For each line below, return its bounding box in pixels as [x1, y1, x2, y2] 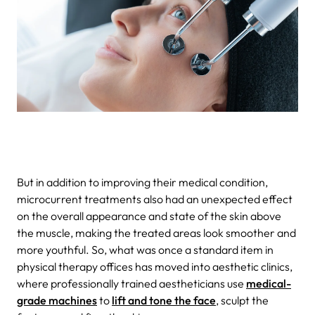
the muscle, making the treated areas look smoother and [17, 225, 296, 240]
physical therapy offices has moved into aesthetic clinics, [17, 259, 292, 274]
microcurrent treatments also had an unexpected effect [17, 191, 292, 206]
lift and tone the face [112, 292, 216, 307]
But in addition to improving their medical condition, [17, 174, 268, 189]
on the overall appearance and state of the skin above [17, 208, 281, 223]
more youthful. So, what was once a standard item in [17, 242, 274, 257]
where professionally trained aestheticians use [17, 276, 246, 290]
